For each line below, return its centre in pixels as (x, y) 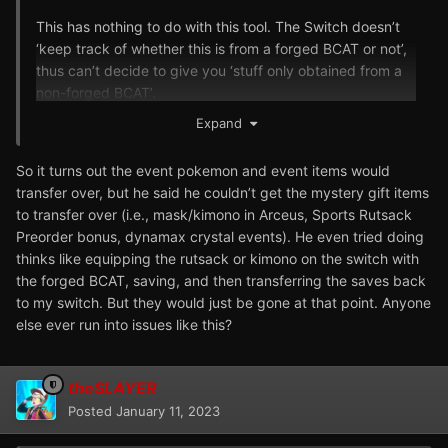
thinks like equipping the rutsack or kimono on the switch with (217, 258)
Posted (92, 410)
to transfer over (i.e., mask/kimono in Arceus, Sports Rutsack (214, 214)
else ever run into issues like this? (124, 324)
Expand (222, 122)
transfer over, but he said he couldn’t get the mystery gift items (222, 192)
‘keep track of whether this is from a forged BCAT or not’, (221, 49)
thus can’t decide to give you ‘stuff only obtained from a (219, 71)
